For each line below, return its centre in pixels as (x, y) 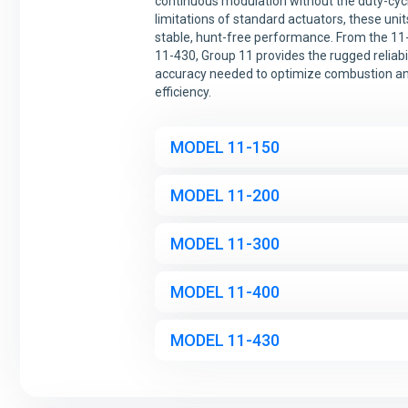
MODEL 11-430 (225, 340)
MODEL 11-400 (225, 292)
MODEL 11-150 (225, 147)
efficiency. (183, 92)
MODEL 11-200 (225, 195)
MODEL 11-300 (225, 244)
